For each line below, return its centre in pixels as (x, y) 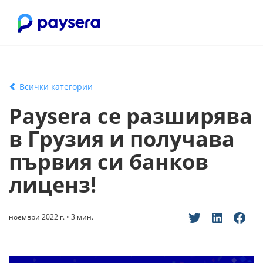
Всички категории (55, 87)
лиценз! (53, 185)
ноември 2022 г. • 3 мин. (51, 217)
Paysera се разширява (131, 116)
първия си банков (109, 162)
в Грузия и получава (122, 139)
